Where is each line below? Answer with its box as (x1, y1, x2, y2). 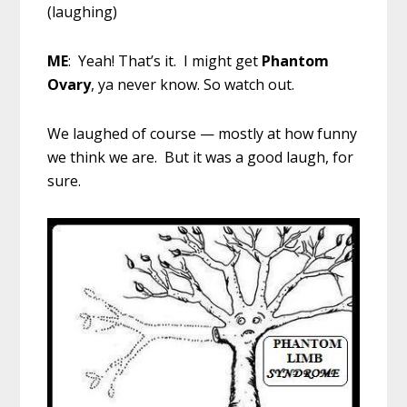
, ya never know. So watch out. (91, 74, 295, 94)
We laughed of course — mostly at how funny (47, 123, 358, 144)
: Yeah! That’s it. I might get (68, 50, 263, 71)
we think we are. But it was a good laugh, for (47, 146, 354, 167)
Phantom (262, 50, 330, 71)
